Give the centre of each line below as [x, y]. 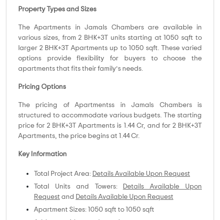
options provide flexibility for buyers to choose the [110, 59]
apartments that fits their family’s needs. [81, 69]
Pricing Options [42, 87]
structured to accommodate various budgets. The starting [110, 116]
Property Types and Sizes [57, 10]
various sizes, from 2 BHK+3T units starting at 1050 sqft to [110, 38]
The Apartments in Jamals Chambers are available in [110, 28]
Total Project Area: [63, 174]
